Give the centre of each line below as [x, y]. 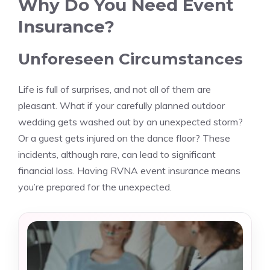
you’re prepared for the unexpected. [95, 187]
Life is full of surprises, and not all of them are [115, 89]
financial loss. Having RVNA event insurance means [129, 171]
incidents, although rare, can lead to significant [117, 154]
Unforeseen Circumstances [130, 59]
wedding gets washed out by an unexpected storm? [130, 122]
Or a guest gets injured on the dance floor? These [124, 138]
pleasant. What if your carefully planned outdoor [121, 105]
